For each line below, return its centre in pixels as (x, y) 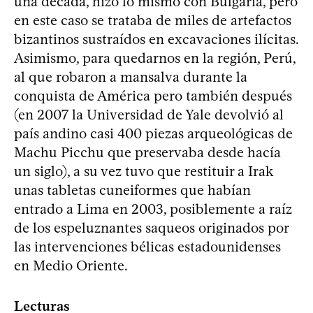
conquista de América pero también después (153, 95)
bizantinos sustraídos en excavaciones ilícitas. (156, 39)
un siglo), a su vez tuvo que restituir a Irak (144, 171)
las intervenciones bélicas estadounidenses (147, 246)
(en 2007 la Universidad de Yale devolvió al (149, 114)
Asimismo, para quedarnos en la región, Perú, (155, 58)
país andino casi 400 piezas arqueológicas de (153, 133)
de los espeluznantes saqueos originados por (151, 227)
